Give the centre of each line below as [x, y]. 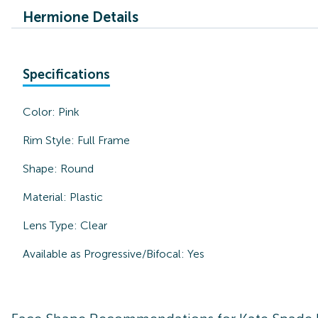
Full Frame [104, 140]
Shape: [42, 169]
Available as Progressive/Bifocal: [104, 254]
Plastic [86, 197]
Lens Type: [51, 225]
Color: [40, 112]
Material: [46, 197]
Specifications [66, 75]
